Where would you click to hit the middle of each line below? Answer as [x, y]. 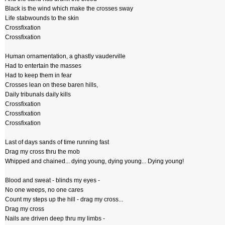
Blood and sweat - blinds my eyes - [52, 180]
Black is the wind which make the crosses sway [69, 9]
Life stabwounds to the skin [42, 18]
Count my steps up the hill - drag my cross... [64, 199]
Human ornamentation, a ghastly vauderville [65, 56]
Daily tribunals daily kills [38, 94]
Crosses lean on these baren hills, [51, 85]
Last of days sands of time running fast [57, 142]
